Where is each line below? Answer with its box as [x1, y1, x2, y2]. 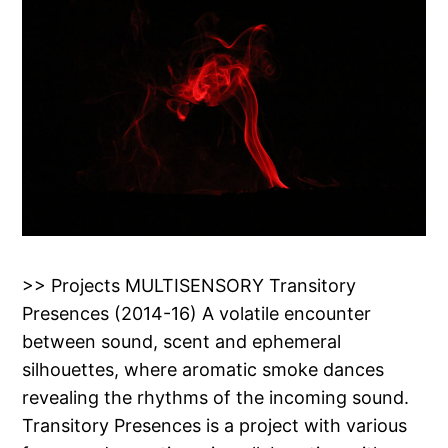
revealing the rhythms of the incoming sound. [22, 386, 410, 408]
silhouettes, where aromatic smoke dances [22, 358, 385, 380]
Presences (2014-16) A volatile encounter [22, 302, 372, 324]
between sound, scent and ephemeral [22, 330, 342, 352]
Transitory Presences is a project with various [22, 414, 408, 436]
